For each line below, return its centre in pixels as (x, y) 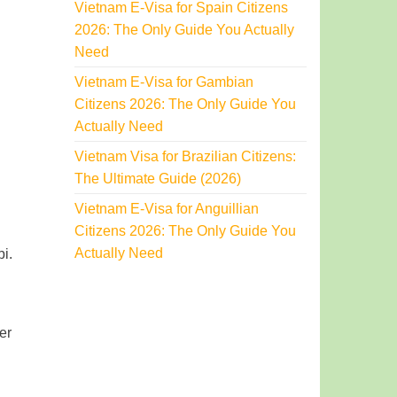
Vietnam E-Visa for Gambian (163, 82)
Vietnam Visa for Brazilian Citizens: (185, 156)
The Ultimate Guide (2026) (157, 178)
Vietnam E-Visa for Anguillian (166, 208)
